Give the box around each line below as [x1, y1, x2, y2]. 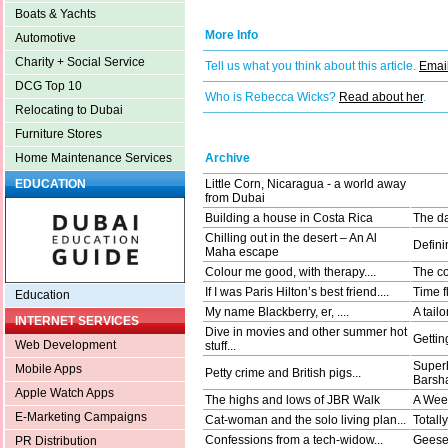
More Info [205, 28, 258, 43]
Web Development [15, 338, 116, 353]
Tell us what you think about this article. [205, 59, 419, 74]
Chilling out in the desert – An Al [205, 231, 377, 246]
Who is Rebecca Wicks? [205, 90, 339, 105]
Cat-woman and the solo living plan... [205, 413, 406, 428]
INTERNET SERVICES [15, 314, 139, 329]
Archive [205, 151, 250, 166]
